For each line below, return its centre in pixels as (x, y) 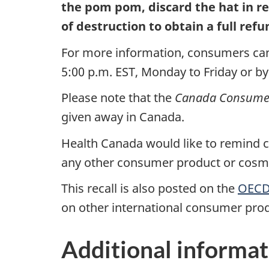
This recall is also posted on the (150, 189)
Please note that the (118, 98)
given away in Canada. (123, 117)
